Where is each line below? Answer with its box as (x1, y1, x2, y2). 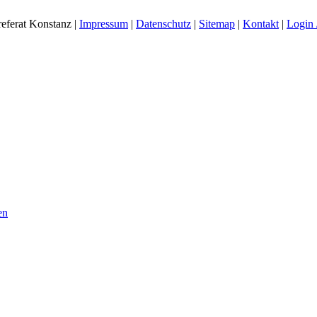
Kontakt (243, 17, 279, 30)
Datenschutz (136, 17, 191, 30)
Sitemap (199, 17, 235, 30)
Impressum (79, 17, 128, 30)
